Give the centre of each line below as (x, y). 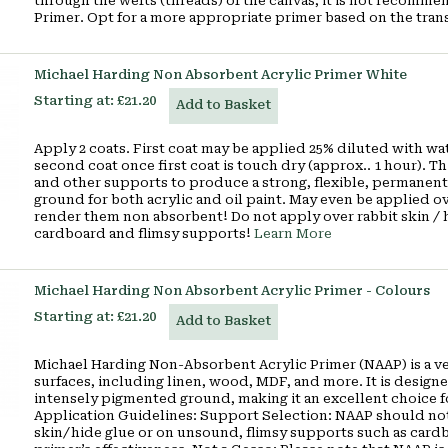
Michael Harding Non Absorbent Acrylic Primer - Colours (232, 290)
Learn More (293, 233)
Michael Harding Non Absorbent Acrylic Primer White (220, 74)
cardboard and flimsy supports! (144, 233)
